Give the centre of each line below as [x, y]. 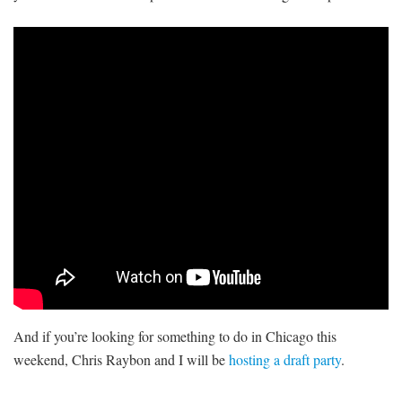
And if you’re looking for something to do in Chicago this [175, 336]
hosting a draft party [285, 360]
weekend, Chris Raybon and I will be [121, 360]
